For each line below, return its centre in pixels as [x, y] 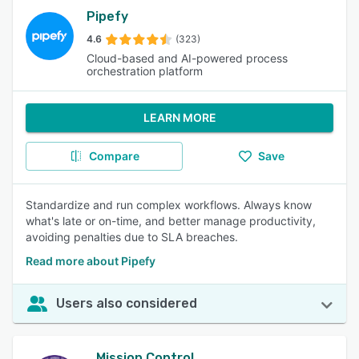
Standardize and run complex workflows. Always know [169, 205]
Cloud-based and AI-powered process [187, 58]
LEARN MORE [179, 117]
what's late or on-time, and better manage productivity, [171, 221]
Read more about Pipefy [91, 261]
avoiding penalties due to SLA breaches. [132, 237]
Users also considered [127, 303]
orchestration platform [145, 71]
